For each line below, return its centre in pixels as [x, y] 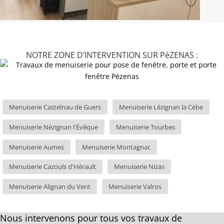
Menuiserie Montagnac [116, 147]
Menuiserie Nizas [139, 167]
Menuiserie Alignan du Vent [50, 187]
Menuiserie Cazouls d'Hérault [52, 167]
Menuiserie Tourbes [145, 127]
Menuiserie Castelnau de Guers [55, 107]
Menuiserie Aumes [36, 147]
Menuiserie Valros [135, 187]
